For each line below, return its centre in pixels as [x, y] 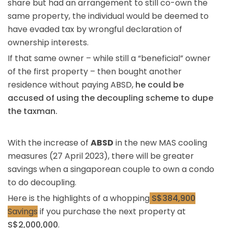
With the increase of [49, 142]
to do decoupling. [42, 182]
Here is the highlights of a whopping [79, 198]
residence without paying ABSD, [70, 84]
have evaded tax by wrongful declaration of [95, 29]
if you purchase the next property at [112, 211]
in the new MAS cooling [160, 142]
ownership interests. [48, 42]
